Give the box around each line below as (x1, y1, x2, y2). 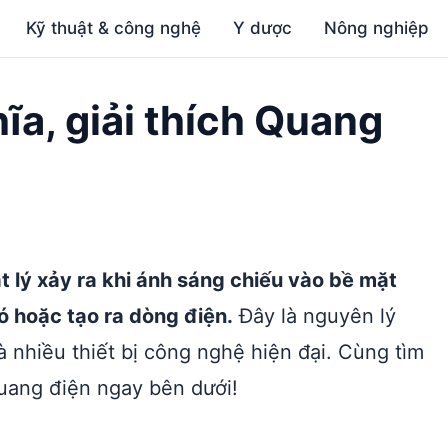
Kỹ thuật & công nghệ (26, 18, 202, 38)
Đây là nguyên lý (233, 304, 396, 328)
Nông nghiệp (324, 18, 430, 38)
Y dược (233, 18, 293, 38)
